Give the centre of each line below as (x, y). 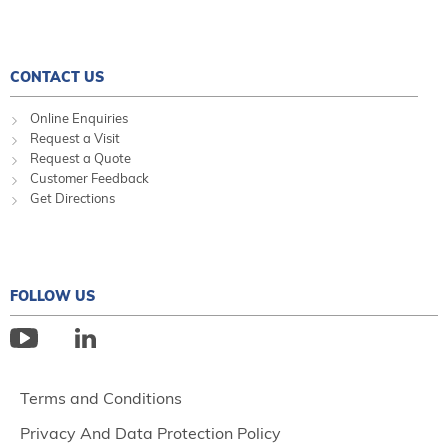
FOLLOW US (52, 296)
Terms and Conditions (101, 398)
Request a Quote (80, 158)
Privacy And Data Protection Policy (150, 433)
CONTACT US (57, 77)
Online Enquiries (79, 118)
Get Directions (72, 198)
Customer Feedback (89, 178)
